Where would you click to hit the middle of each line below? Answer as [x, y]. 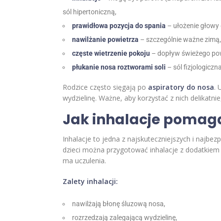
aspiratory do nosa [181, 87]
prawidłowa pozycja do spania [119, 26]
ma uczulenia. [84, 161]
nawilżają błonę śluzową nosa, [119, 204]
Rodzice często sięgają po [105, 87]
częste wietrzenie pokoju [111, 54]
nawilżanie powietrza [105, 40]
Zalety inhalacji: [90, 182]
